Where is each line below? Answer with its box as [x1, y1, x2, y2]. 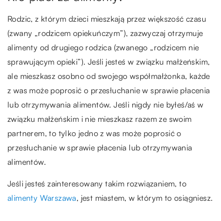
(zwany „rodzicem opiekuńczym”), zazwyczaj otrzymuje [7, 28, 203, 38]
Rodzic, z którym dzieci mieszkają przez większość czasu [7, 14, 206, 24]
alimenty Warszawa [7, 193, 76, 203]
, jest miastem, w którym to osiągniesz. [76, 193, 213, 203]
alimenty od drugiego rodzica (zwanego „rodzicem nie [7, 42, 199, 53]
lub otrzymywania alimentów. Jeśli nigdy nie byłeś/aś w [7, 100, 204, 110]
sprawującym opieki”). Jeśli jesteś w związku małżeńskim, [7, 57, 210, 67]
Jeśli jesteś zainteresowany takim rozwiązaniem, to [7, 179, 186, 189]
